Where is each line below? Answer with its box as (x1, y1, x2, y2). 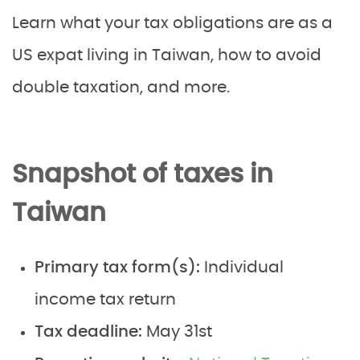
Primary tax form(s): (35, 260, 204, 276)
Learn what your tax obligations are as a (12, 15, 333, 31)
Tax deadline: (35, 324, 142, 340)
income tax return (35, 292, 176, 308)
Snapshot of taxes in (12, 162, 273, 187)
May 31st (142, 324, 212, 340)
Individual (204, 260, 284, 276)
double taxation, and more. (12, 80, 234, 96)
